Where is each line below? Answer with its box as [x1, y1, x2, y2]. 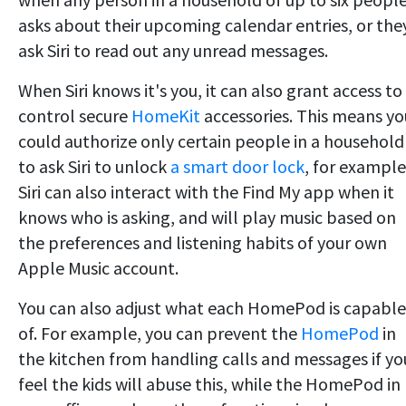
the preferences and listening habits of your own [18, 231, 387, 255]
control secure [18, 104, 131, 128]
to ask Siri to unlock [18, 155, 170, 179]
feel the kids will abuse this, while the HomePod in [18, 372, 401, 396]
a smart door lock [170, 155, 304, 179]
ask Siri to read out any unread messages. [18, 39, 328, 63]
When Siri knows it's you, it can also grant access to [18, 79, 402, 102]
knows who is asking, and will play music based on [18, 206, 396, 229]
